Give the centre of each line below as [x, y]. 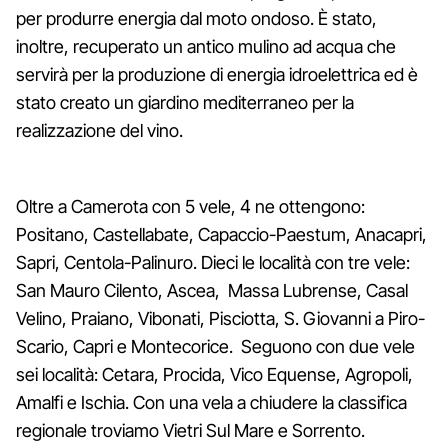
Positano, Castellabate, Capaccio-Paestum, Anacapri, [221, 234]
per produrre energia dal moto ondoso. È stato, [196, 18]
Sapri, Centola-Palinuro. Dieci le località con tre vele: [213, 262]
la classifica [364, 402]
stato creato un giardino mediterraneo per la [185, 102]
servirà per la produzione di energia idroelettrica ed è [217, 74]
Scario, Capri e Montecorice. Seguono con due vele [215, 346]
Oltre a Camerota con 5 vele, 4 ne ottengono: [190, 206]
